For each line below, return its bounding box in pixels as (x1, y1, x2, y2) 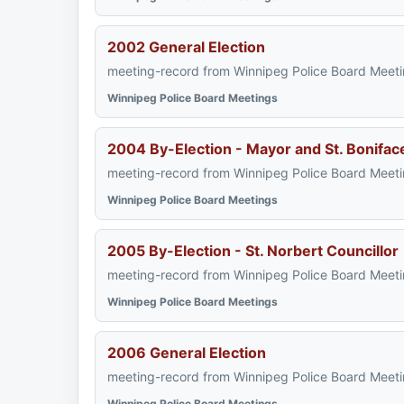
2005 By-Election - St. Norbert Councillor (107, 242, 399, 260)
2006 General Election (107, 344, 266, 362)
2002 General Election (107, 38, 265, 56)
